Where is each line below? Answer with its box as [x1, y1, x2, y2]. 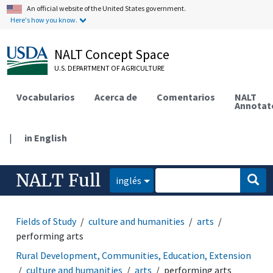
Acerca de [94, 90, 138, 103]
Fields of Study [16, 214, 77, 227]
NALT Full [16, 169, 101, 191]
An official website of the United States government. [27, 4, 186, 13]
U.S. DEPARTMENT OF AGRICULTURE [54, 63, 165, 73]
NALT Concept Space [54, 46, 170, 63]
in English [24, 131, 68, 144]
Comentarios [157, 90, 216, 103]
